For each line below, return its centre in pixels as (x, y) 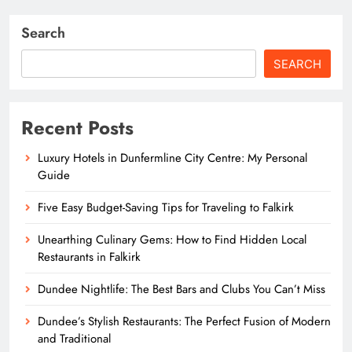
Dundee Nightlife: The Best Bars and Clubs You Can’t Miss (181, 289)
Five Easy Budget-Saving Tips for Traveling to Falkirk (166, 207)
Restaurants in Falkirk (89, 257)
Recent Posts (77, 127)
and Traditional (74, 338)
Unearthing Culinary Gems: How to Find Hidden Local (172, 239)
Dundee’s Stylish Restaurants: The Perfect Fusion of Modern (184, 321)
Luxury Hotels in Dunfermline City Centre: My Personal (172, 158)
